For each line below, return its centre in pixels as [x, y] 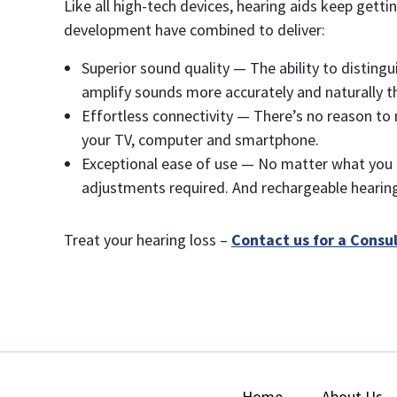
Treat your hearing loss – [148, 240]
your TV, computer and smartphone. [200, 140]
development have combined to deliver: [195, 30]
